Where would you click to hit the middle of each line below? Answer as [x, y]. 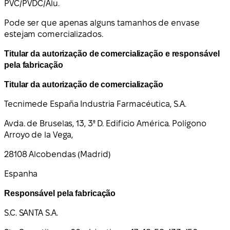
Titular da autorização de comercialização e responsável [112, 54]
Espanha [21, 174]
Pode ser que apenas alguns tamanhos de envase [102, 23]
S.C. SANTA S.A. [31, 213]
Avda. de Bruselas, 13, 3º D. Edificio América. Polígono [105, 124]
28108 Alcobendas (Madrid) [57, 155]
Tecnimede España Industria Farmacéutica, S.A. [95, 104]
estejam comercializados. [54, 34]
